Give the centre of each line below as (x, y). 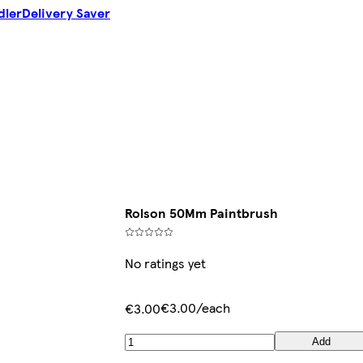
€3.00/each (196, 308)
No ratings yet (166, 263)
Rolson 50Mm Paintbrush (202, 213)
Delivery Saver (66, 13)
